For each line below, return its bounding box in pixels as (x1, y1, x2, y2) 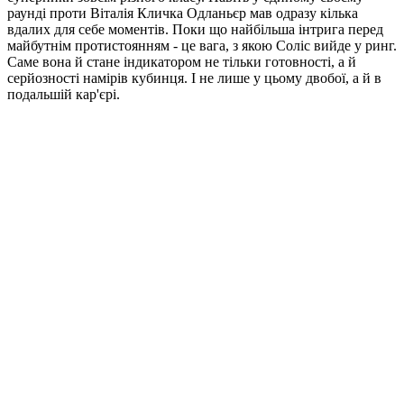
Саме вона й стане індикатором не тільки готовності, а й (7, 54, 356, 70)
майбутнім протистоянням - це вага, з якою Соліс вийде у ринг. (7, 38, 397, 54)
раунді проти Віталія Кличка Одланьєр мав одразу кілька (7, 5, 358, 22)
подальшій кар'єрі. (7, 87, 120, 103)
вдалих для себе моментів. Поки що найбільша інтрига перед (7, 22, 383, 38)
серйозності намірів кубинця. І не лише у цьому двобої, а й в (7, 70, 381, 87)
